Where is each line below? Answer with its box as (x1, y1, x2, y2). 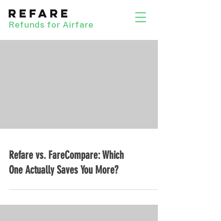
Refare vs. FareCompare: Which (9, 148, 124, 162)
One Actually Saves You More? (9, 163, 118, 177)
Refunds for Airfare (8, 20, 94, 30)
